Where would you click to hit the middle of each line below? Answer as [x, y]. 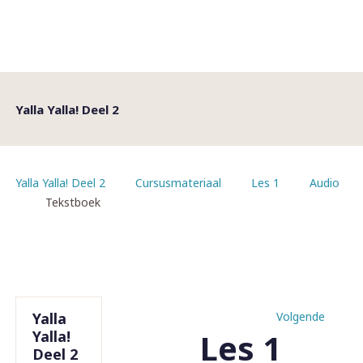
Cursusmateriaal [178, 183]
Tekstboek [73, 202]
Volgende [301, 316]
